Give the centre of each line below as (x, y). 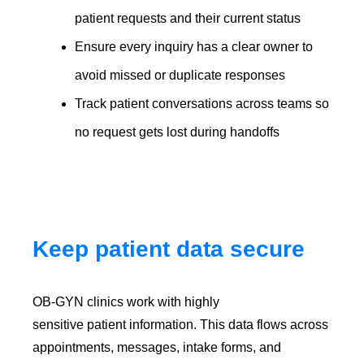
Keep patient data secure (169, 249)
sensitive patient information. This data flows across (181, 324)
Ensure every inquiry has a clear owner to (194, 46)
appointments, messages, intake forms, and (157, 347)
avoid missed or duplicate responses (182, 75)
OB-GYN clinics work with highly (126, 301)
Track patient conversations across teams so (202, 103)
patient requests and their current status (188, 18)
